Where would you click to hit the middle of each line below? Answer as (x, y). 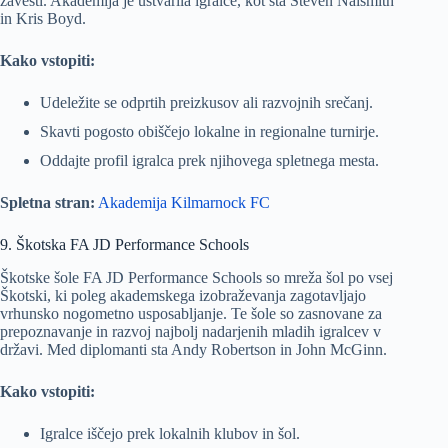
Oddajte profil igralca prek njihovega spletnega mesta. (209, 161)
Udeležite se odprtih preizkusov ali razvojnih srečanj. (206, 102)
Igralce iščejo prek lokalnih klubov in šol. (170, 434)
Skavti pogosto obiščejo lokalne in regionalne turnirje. (209, 132)
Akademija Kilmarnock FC (184, 203)
